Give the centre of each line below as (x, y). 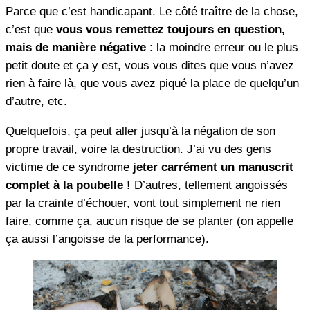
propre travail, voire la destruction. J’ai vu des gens (138, 149)
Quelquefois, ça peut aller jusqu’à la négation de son (140, 131)
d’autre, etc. (36, 102)
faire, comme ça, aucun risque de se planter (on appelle (149, 221)
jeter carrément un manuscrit (213, 167)
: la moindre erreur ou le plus (222, 48)
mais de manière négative (76, 48)
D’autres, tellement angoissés (209, 185)
